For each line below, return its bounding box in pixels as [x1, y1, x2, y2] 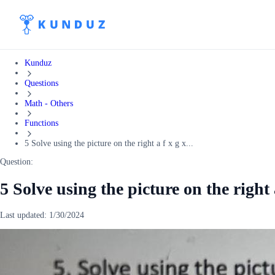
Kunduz [25, 58, 52, 68]
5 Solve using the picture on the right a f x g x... [25, 139, 193, 149]
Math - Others [25, 98, 73, 108]
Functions [25, 118, 58, 128]
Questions [25, 78, 58, 88]
